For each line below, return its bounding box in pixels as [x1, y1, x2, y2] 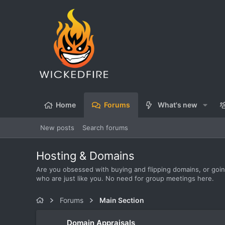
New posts [40, 124, 74, 132]
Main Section [99, 196, 144, 204]
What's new [157, 100, 197, 109]
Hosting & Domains [36, 149, 135, 162]
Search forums [82, 124, 128, 132]
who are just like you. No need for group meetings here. [36, 174, 214, 182]
